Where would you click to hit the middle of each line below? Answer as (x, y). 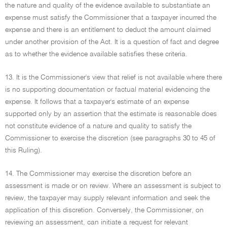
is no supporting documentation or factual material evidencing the (107, 90)
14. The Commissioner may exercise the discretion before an (98, 174)
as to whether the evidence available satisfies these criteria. (96, 54)
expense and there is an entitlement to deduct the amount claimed (108, 30)
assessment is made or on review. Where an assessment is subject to (113, 186)
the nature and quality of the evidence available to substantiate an (108, 6)
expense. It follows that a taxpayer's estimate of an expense (97, 102)
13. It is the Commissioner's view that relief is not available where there (113, 78)
